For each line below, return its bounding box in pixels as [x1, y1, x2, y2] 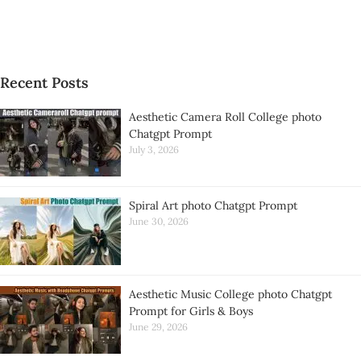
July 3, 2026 [129, 143, 179, 156]
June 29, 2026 [129, 321, 188, 333]
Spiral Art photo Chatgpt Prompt [129, 198, 297, 213]
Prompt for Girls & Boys [129, 304, 253, 318]
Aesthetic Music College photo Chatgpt [129, 287, 332, 301]
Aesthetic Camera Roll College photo [129, 110, 322, 124]
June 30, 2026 [129, 215, 189, 227]
